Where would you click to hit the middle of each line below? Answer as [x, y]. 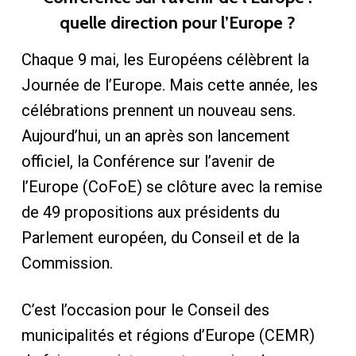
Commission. [67, 263]
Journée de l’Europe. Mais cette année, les [169, 85]
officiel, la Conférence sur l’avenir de [148, 161]
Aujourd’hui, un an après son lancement [155, 136]
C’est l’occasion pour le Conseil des [145, 310]
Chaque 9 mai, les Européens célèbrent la [165, 60]
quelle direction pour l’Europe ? [178, 22]
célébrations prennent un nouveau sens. [158, 110]
